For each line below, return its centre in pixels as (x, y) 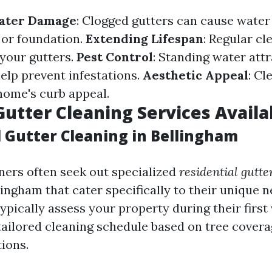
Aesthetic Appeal (195, 75)
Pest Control (115, 57)
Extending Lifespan (144, 39)
